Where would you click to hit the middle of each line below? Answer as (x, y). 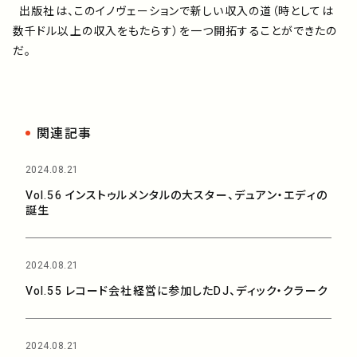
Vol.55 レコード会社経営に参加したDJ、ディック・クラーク (177, 291)
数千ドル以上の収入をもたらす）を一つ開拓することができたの (175, 31)
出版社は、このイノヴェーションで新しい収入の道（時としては (173, 11)
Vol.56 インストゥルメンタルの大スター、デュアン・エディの (177, 195)
